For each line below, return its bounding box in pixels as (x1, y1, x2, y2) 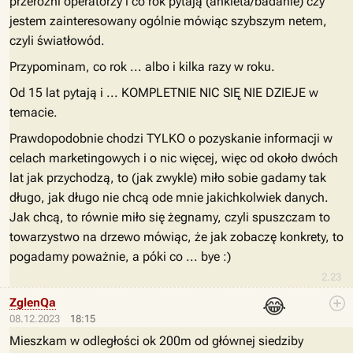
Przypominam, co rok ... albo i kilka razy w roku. (9, 59, 275, 74)
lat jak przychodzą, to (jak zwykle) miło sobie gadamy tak (9, 170, 326, 185)
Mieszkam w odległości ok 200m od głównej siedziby (9, 333, 303, 348)
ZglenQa (9, 295, 56, 310)
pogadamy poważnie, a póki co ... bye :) (9, 249, 231, 264)
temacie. (9, 105, 58, 120)
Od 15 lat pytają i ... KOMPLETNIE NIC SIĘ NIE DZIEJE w (9, 85, 318, 100)
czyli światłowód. (9, 33, 105, 48)
